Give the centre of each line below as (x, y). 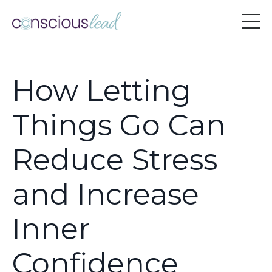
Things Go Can (119, 125)
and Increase (106, 194)
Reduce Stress (115, 159)
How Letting (102, 90)
